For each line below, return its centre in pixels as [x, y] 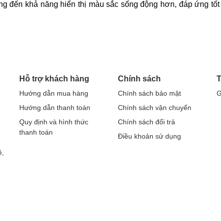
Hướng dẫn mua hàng [54, 93]
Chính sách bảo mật [149, 93]
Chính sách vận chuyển [155, 108]
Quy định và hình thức [54, 122]
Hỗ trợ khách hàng [54, 78]
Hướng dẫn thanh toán [55, 108]
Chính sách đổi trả [147, 122]
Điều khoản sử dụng [149, 136]
